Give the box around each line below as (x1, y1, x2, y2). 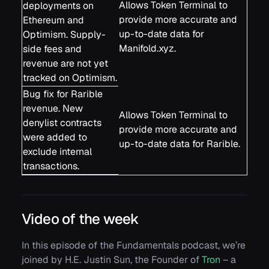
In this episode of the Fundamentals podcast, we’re (22, 238, 246, 252)
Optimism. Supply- (23, 28, 106, 41)
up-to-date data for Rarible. (119, 137, 240, 150)
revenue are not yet (23, 56, 108, 70)
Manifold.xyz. (119, 41, 176, 55)
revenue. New (23, 101, 83, 115)
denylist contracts (23, 116, 101, 129)
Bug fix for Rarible (23, 87, 103, 100)
